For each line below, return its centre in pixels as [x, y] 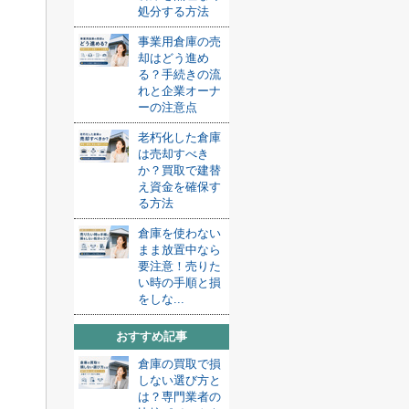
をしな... [161, 299]
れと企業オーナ [179, 91]
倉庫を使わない [179, 233]
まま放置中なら [179, 250]
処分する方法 [173, 11]
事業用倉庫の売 [179, 42]
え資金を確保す [179, 187]
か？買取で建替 [179, 170]
